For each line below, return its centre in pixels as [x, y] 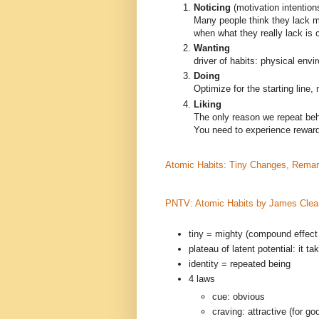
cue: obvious [240, 297]
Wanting [212, 48]
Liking [208, 104]
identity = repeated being [240, 264]
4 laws [202, 279]
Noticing [214, 7]
